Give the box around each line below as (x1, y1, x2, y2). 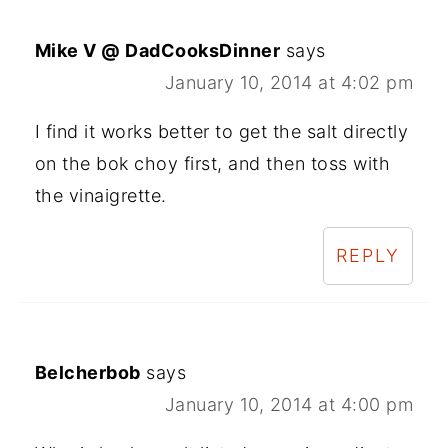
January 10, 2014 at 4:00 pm (164, 393, 414, 415)
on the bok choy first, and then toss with (34, 152, 391, 174)
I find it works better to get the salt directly (34, 120, 409, 142)
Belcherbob (34, 361, 141, 383)
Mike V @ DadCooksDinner (34, 39, 281, 61)
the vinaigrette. (34, 184, 167, 206)
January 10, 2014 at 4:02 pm (164, 71, 414, 93)
